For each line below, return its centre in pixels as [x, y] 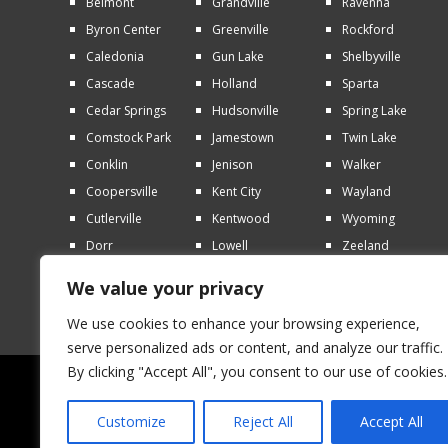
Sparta [361, 84]
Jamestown [242, 138]
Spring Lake [375, 111]
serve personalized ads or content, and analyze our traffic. [255, 347]
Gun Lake [237, 57]
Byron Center [123, 30]
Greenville [240, 30]
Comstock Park [128, 138]
